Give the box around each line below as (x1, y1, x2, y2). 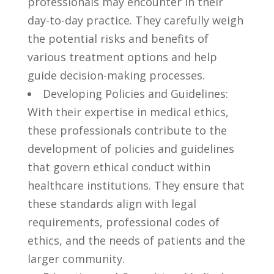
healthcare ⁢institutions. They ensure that (27, 177, 245, 193)
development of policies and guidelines (27, 141, 234, 156)
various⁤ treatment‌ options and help (27, 49, 217, 64)
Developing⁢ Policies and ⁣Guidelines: (42, 86, 228, 101)
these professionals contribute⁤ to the (27, 122, 227, 138)
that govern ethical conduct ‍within (27, 159, 210, 174)
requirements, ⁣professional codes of (27, 214, 220, 229)
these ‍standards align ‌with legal (27, 196, 196, 211)
